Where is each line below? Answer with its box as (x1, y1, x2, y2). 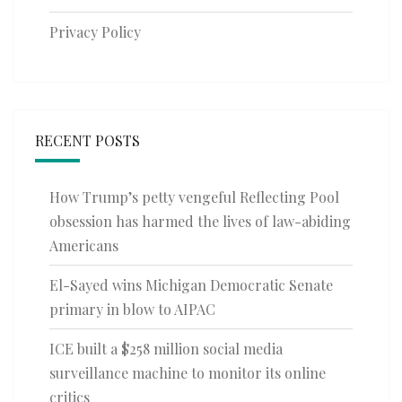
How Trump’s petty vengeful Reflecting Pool (49, 188, 339, 207)
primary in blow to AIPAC (49, 300, 215, 319)
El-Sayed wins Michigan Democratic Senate (49, 275, 333, 295)
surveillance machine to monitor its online (49, 363, 326, 383)
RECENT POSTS (35, 131, 140, 151)
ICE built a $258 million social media (49, 339, 283, 359)
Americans (49, 236, 118, 256)
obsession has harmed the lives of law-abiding (49, 212, 351, 232)
